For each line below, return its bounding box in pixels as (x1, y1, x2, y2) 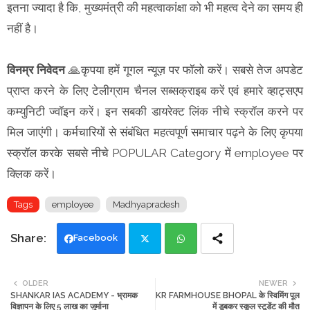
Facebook (73, 232, 118, 243)
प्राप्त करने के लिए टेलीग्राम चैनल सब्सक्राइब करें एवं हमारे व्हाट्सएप (7, 83, 303, 98)
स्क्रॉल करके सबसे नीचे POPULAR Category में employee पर (7, 145, 303, 160)
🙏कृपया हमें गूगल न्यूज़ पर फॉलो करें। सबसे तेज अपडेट (69, 62, 304, 77)
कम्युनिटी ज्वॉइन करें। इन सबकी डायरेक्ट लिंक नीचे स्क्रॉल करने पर (7, 104, 303, 118)
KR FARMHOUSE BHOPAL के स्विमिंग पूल (156, 290, 300, 300)
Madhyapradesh (113, 199, 180, 210)
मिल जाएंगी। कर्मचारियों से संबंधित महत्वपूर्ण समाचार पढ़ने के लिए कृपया (7, 125, 303, 139)
